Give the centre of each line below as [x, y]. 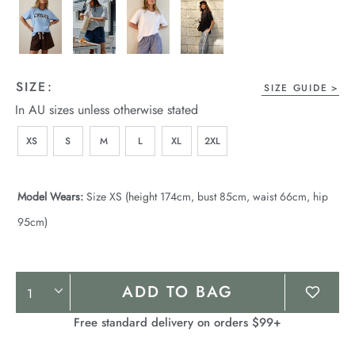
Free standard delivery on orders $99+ [177, 322]
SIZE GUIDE [296, 88]
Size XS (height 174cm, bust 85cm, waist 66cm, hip [206, 196]
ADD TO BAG [177, 292]
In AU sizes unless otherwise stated [106, 109]
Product [48, 284]
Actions [46, 313]
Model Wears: [50, 196]
